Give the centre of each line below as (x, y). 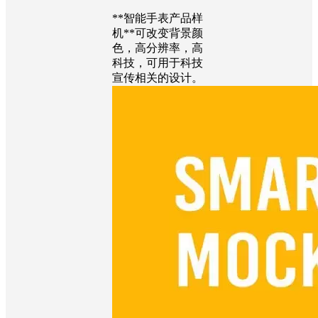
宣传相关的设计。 (158, 77)
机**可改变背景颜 (158, 33)
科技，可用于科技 (158, 62)
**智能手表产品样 (158, 18)
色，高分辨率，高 (158, 48)
